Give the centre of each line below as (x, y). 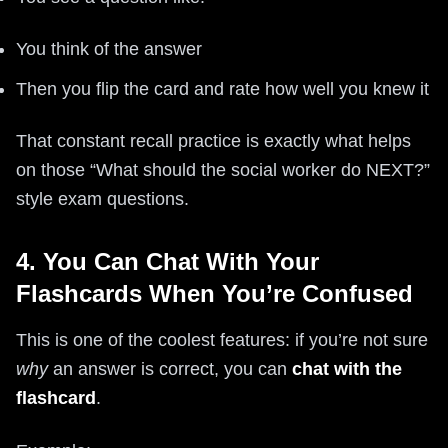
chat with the (347, 368)
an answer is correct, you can (170, 368)
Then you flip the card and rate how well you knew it (222, 88)
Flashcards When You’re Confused (214, 293)
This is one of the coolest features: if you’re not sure (222, 339)
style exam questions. (102, 198)
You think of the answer (109, 48)
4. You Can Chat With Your (167, 261)
